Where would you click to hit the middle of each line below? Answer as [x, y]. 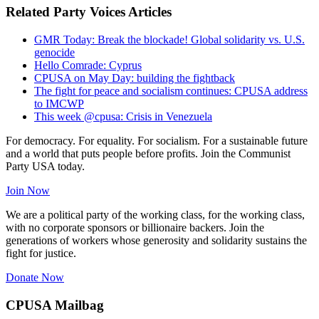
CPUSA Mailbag [55, 305]
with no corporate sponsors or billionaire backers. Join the [135, 228]
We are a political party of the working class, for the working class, [155, 215]
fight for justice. [41, 253]
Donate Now [35, 278]
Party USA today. [45, 167]
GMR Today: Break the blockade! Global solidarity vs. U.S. [169, 40]
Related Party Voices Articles [89, 12]
